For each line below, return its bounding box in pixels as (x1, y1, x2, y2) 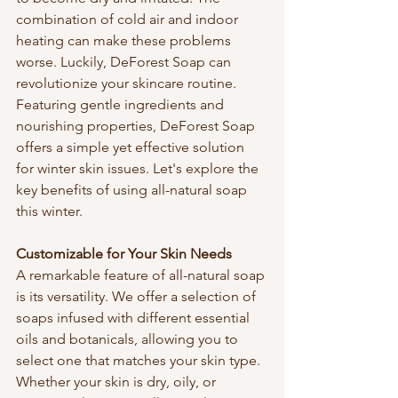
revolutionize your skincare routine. (16, 75, 240, 92)
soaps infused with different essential (16, 309, 253, 326)
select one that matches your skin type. (16, 352, 264, 369)
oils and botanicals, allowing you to (16, 330, 242, 347)
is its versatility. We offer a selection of (16, 288, 259, 305)
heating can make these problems (16, 32, 235, 49)
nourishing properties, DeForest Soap (16, 117, 259, 134)
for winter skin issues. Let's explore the (16, 160, 262, 177)
